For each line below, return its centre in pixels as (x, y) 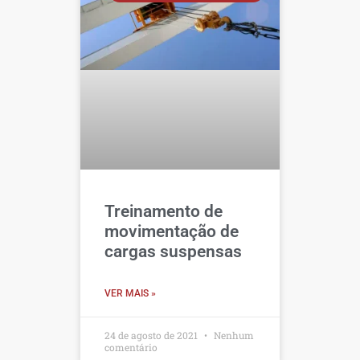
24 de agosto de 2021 (152, 335)
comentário (131, 347)
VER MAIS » (130, 293)
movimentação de (172, 231)
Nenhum (233, 335)
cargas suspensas (173, 251)
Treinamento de (164, 211)
